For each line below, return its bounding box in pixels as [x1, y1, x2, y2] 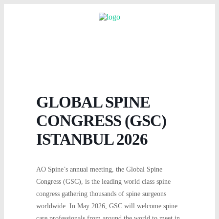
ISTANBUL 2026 [36, 131, 148, 148]
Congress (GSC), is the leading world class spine [36, 178, 171, 185]
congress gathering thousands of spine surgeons [36, 190, 166, 197]
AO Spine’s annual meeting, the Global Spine [36, 166, 162, 173]
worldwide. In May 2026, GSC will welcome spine [36, 202, 177, 210]
